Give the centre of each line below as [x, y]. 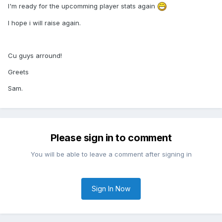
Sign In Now [111, 189]
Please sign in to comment [111, 138]
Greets [18, 72]
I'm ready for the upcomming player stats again [83, 6]
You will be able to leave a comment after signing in [111, 154]
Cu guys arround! [35, 56]
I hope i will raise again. [44, 23]
